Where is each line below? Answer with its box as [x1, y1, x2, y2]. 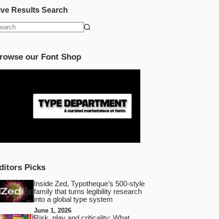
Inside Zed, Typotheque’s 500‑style [33, 180, 145, 188]
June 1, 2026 [33, 207, 71, 215]
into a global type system [33, 196, 113, 204]
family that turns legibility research [33, 188, 142, 196]
